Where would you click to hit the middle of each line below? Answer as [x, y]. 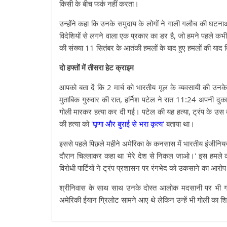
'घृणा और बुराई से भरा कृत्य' [128, 124]
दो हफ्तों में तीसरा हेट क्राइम [97, 67]
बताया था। [179, 124]
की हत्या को [75, 124]
